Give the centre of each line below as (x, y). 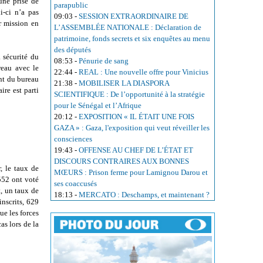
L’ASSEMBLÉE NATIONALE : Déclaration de (128, 27)
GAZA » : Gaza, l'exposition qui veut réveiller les (132, 127)
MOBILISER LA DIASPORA (124, 83)
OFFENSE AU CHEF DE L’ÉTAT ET (136, 150)
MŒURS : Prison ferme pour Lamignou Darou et (131, 172)
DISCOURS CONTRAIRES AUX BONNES (122, 161)
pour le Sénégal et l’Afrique (98, 105)
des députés (73, 49)
